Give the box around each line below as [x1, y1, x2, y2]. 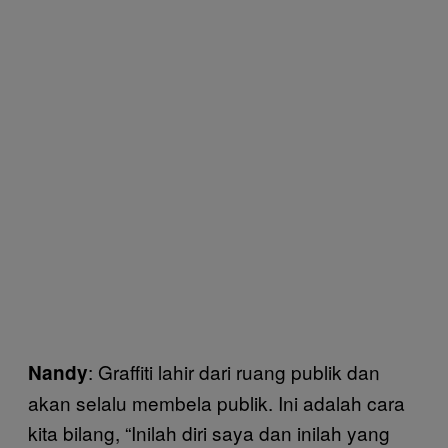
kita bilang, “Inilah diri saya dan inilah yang [28, 419, 390, 446]
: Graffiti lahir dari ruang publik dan [88, 358, 380, 385]
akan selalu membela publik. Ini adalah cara [28, 389, 405, 416]
